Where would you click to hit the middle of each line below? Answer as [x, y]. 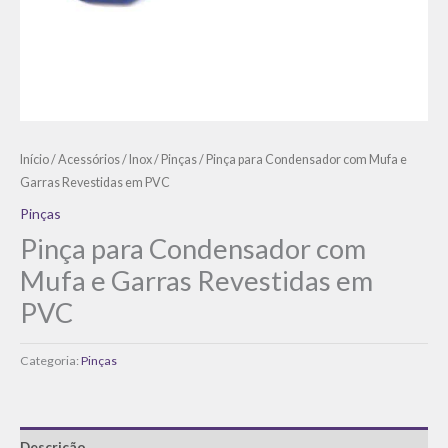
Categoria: [50, 361]
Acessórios [89, 160]
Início [34, 160]
